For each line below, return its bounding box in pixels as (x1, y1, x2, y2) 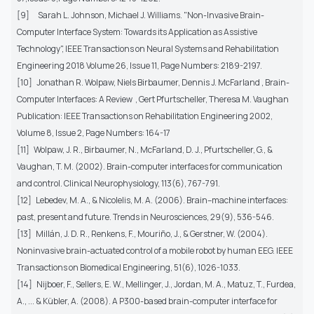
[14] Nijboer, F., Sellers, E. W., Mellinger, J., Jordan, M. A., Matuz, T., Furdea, (17, 278, 296, 291)
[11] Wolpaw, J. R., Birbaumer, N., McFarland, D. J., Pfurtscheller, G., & (17, 144, 273, 156)
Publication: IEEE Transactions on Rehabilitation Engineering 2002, (17, 110, 273, 123)
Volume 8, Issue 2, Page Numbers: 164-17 (17, 127, 170, 139)
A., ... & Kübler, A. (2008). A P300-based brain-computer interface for (17, 295, 278, 308)
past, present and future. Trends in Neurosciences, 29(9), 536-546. (17, 211, 274, 224)
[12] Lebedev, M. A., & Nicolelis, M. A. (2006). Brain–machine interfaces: (17, 194, 288, 207)
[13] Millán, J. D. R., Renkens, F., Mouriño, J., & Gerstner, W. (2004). (17, 228, 268, 240)
